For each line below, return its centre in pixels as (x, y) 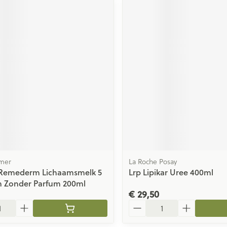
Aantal (140, 204)
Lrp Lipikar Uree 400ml (171, 172)
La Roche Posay (153, 161)
